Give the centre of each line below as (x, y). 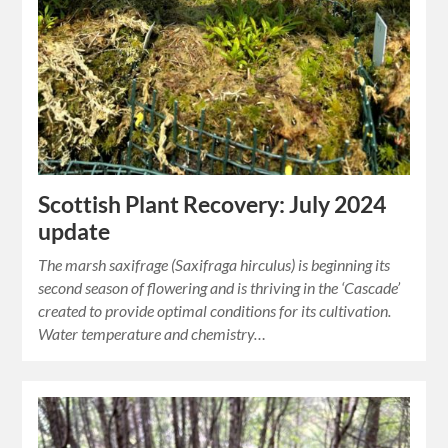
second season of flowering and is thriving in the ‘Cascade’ (219, 287)
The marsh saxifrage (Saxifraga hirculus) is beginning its (214, 264)
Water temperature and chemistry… (152, 333)
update (74, 231)
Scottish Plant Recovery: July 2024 (212, 204)
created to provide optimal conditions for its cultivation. (215, 310)
